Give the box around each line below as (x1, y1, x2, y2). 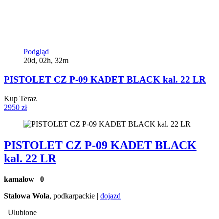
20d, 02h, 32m (23, 56, 68, 65)
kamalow (4, 175, 40, 184)
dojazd (100, 192, 121, 200)
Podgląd (23, 47, 49, 56)
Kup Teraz (4, 94, 37, 103)
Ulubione (8, 208, 37, 217)
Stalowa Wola (4, 192, 49, 200)
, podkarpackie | (49, 192, 100, 200)
